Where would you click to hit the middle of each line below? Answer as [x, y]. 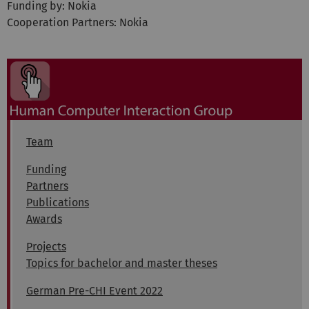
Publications [58, 203]
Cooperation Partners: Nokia [78, 22]
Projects [46, 247]
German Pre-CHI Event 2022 [94, 291]
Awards [44, 219]
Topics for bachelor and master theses [122, 263]
